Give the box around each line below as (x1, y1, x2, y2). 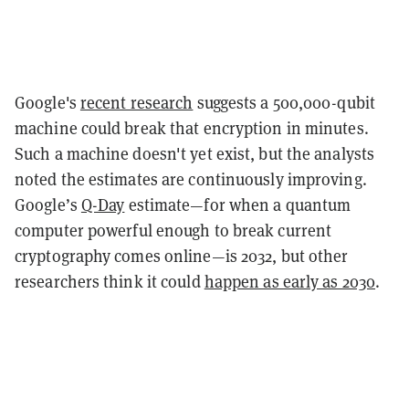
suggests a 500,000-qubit (193, 91, 375, 113)
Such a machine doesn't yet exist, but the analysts (15, 142, 375, 164)
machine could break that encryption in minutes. (15, 117, 369, 139)
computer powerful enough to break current (15, 219, 332, 241)
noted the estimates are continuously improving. (15, 168, 367, 190)
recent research (79, 91, 194, 113)
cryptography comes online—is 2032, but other (15, 245, 349, 267)
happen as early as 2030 (204, 270, 376, 292)
